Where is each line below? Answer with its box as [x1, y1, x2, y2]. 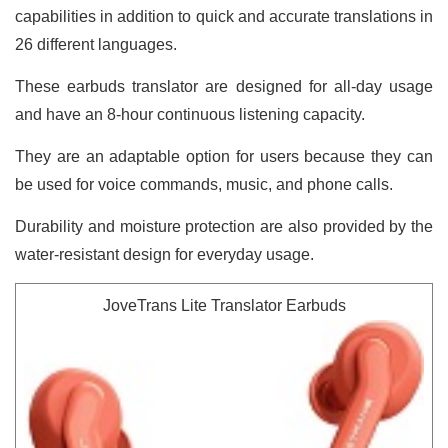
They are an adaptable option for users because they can [15, 147, 433, 165]
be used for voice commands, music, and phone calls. [15, 175, 393, 193]
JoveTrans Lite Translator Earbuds [102, 296, 346, 314]
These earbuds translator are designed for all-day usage [15, 77, 433, 95]
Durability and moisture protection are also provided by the [15, 217, 433, 235]
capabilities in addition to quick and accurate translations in [15, 7, 433, 25]
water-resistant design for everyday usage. [15, 245, 314, 263]
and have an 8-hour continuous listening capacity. [15, 105, 369, 123]
